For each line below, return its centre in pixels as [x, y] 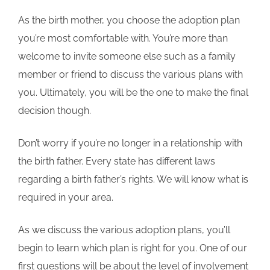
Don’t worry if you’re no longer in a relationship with [130, 143]
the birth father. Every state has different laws [117, 162]
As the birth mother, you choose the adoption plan [129, 20]
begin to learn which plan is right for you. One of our [133, 248]
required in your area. [66, 198]
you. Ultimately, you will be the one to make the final [133, 93]
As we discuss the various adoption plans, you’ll [124, 230]
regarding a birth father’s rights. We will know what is [133, 180]
